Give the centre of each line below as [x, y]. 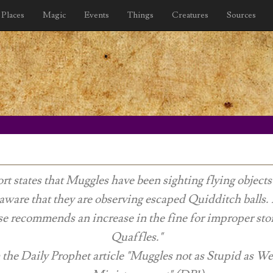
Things [140, 15]
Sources [241, 15]
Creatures [190, 15]
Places [13, 15]
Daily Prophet [55, 256]
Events [97, 15]
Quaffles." [136, 237]
